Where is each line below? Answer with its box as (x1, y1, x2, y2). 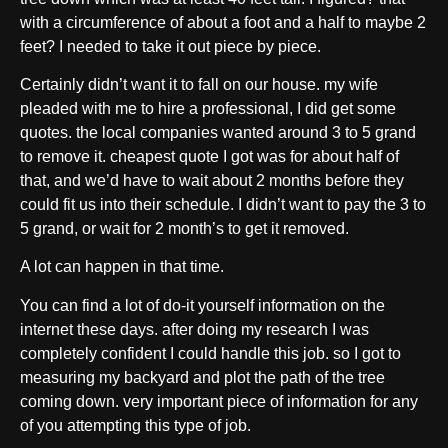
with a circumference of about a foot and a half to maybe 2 (20, 13, 426, 31)
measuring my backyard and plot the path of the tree (20, 368, 385, 386)
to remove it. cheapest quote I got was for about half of (20, 148, 399, 166)
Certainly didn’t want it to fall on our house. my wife (20, 76, 378, 94)
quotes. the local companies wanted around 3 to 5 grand (20, 124, 416, 142)
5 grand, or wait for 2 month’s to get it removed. (20, 220, 349, 238)
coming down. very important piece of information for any (20, 392, 418, 410)
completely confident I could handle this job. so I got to (20, 344, 401, 362)
